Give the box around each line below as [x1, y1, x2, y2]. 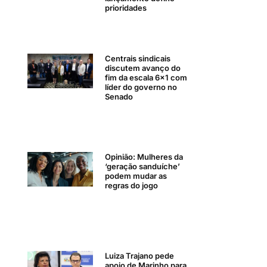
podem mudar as [105, 171, 167, 181]
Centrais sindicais [105, 54, 171, 64]
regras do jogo [105, 181, 159, 191]
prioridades [105, 2, 147, 13]
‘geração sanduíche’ [105, 162, 181, 172]
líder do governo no [105, 82, 178, 92]
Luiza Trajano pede [105, 250, 175, 260]
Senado [105, 92, 133, 102]
